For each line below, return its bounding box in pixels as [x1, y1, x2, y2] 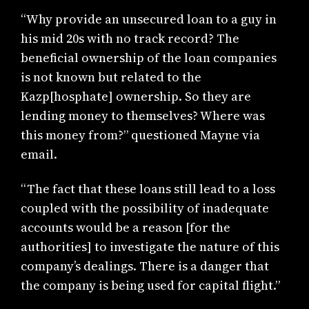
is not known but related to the [21, 68, 202, 86]
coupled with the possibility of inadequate [21, 199, 270, 217]
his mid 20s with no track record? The [21, 29, 240, 47]
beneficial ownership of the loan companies [21, 48, 277, 66]
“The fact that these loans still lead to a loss [21, 180, 276, 198]
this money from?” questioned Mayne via [21, 126, 261, 143]
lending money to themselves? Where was [21, 106, 266, 124]
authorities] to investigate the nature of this [21, 238, 280, 256]
